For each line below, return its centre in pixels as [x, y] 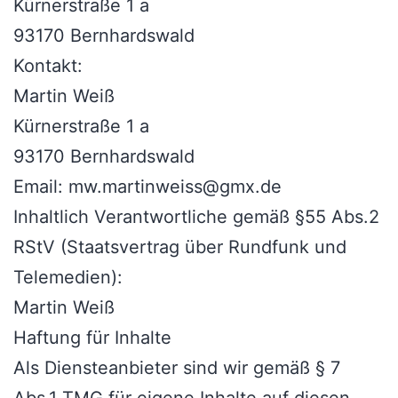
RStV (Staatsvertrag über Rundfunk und [180, 247]
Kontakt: [48, 66]
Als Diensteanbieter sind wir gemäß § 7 [177, 368]
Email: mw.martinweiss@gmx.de [147, 187]
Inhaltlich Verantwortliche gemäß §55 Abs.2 [196, 217]
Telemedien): [68, 278]
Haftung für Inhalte [92, 338]
